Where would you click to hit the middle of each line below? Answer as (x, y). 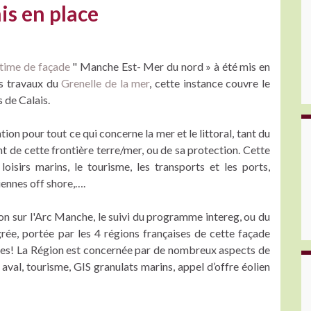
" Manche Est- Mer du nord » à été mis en (171, 66)
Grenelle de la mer (106, 83)
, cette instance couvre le (210, 83)
